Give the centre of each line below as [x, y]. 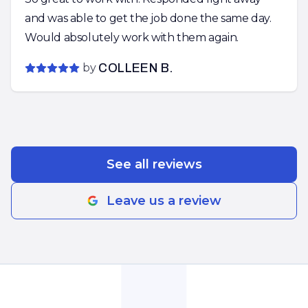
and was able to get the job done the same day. [148, 18]
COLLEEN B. [136, 68]
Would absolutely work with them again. [132, 37]
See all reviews [154, 164]
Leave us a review [164, 201]
